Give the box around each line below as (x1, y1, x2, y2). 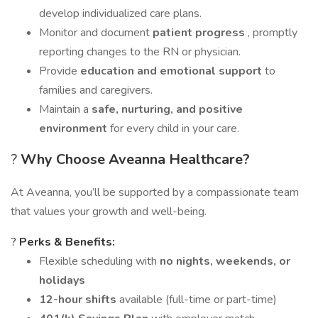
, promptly (248, 25, 297, 40)
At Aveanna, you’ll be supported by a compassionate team (11, 185, 299, 200)
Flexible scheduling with (39, 253, 160, 269)
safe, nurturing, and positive (92, 102, 243, 117)
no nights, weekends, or (160, 253, 290, 269)
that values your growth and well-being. (11, 204, 207, 219)
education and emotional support (80, 63, 265, 79)
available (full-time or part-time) (119, 292, 277, 307)
